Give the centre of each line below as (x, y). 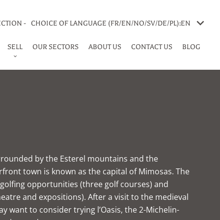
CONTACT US (152, 47)
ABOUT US (105, 47)
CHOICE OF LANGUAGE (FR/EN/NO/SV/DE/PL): (106, 23)
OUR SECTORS (55, 47)
